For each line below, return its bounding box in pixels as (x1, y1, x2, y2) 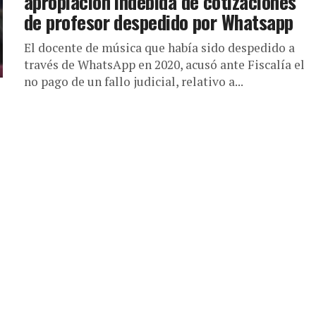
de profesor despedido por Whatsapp (24, 8, 293, 36)
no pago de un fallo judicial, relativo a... (24, 73, 243, 90)
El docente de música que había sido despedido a (24, 39, 295, 56)
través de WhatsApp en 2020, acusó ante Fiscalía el (24, 56, 305, 73)
